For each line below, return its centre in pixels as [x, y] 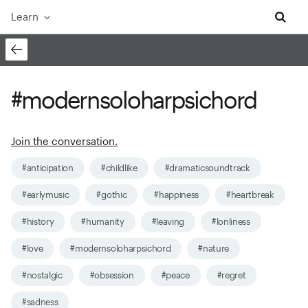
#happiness [177, 195]
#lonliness [231, 222]
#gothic [112, 195]
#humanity [103, 222]
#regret [231, 275]
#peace [175, 275]
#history [38, 222]
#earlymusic [46, 195]
